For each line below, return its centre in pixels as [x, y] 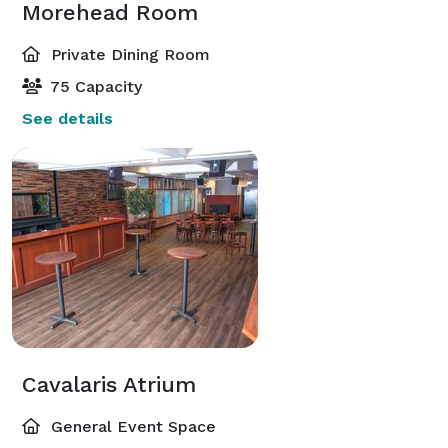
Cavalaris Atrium [109, 384]
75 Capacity [94, 86]
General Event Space [131, 426]
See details [67, 118]
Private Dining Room [128, 54]
